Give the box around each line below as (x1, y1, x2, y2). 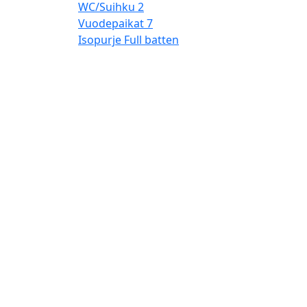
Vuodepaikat (78, 15, 144, 31)
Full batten (124, 32, 179, 47)
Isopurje (78, 32, 121, 47)
